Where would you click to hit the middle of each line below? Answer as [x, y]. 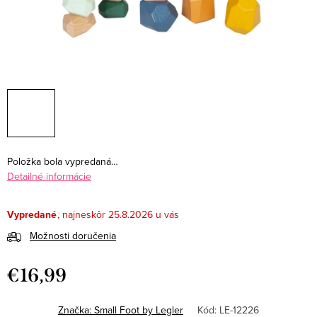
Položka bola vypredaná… [63, 161]
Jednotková [32, 293]
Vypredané [32, 215]
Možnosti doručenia [73, 236]
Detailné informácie [49, 176]
